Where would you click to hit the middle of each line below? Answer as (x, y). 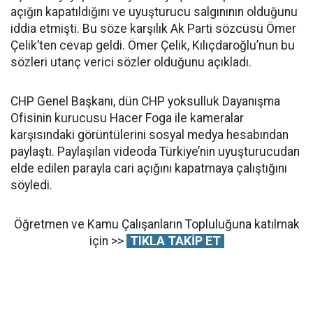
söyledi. (31, 185)
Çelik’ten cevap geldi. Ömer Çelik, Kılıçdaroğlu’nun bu (153, 45)
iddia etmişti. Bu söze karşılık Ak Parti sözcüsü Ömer (153, 29)
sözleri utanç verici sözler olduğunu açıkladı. (131, 62)
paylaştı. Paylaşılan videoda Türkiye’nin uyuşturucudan (155, 152)
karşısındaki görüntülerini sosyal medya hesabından (150, 135)
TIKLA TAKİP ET (175, 241)
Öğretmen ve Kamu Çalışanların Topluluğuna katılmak (156, 224)
